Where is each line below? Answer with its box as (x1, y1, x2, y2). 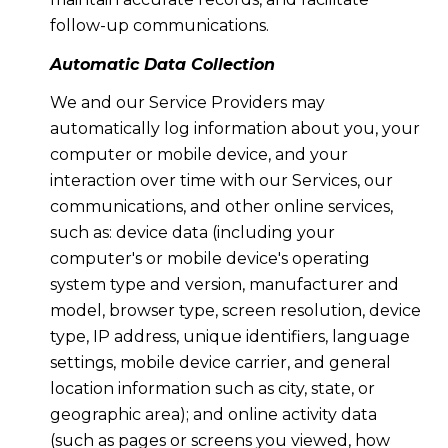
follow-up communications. (49, 16, 269, 36)
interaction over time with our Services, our (49, 171, 393, 191)
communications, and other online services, (49, 197, 393, 217)
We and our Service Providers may (49, 93, 325, 113)
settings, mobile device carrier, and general (49, 353, 391, 373)
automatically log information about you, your (49, 119, 420, 139)
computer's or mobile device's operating (49, 249, 370, 269)
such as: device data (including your (49, 223, 335, 243)
